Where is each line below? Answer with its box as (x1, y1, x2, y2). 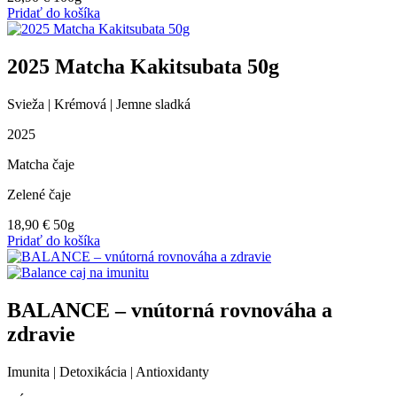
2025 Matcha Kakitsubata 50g (7, 54, 279, 78)
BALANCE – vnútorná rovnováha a (7, 298, 332, 322)
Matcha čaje (7, 156, 74, 172)
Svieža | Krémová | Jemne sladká (7, 96, 191, 112)
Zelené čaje (7, 186, 71, 202)
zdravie (7, 322, 75, 346)
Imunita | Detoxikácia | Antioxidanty (7, 363, 209, 379)
